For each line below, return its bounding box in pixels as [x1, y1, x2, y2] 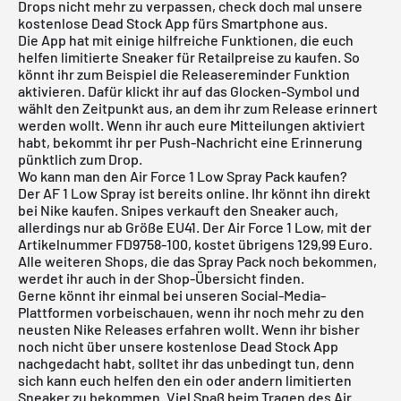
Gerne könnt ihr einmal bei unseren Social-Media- [18, 286, 326, 303]
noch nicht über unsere [18, 337, 166, 354]
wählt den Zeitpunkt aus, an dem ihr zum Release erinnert [18, 98, 378, 116]
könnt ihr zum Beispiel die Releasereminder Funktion [18, 64, 350, 82]
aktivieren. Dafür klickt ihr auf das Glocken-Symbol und [18, 81, 360, 99]
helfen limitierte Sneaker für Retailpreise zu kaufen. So [18, 47, 360, 65]
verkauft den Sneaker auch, [164, 200, 338, 218]
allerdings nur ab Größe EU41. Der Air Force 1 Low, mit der [18, 218, 371, 235]
